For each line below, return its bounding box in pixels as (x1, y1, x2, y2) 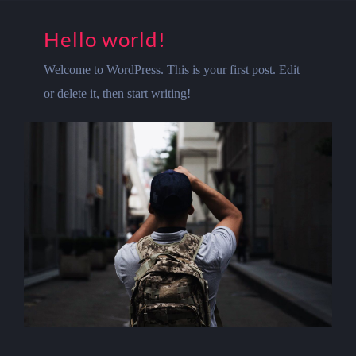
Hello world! (44, 25, 166, 52)
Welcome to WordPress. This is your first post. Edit (44, 62, 300, 76)
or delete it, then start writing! (44, 86, 191, 100)
